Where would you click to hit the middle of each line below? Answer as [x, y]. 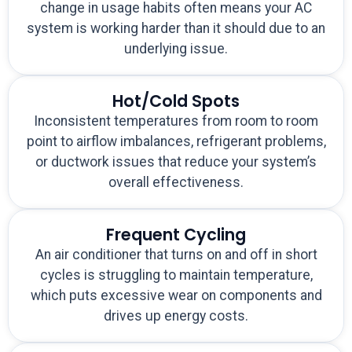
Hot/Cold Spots [176, 101]
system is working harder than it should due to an [176, 29]
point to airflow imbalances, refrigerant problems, [176, 142]
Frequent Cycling [176, 235]
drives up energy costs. [176, 316]
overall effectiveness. [176, 183]
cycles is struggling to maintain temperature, [176, 275]
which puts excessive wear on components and [176, 296]
